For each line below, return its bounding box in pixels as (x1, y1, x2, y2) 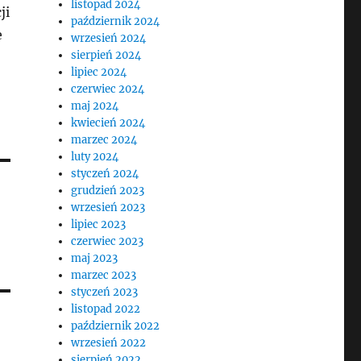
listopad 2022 (71, 302, 141, 316)
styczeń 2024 (71, 167, 139, 180)
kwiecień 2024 (71, 116, 146, 130)
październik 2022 (71, 319, 160, 333)
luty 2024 (71, 150, 119, 164)
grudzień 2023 (71, 184, 145, 197)
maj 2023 (71, 251, 118, 265)
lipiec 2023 (71, 218, 127, 231)
